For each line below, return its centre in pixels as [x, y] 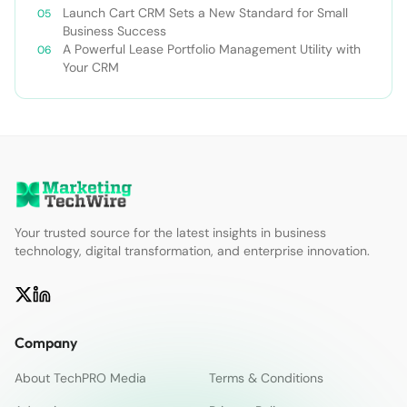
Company [46, 343]
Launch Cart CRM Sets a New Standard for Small [205, 13]
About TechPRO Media [80, 378]
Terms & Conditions [266, 378]
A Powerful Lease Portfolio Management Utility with [212, 50]
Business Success [114, 31]
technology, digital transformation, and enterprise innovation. [192, 251]
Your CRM [91, 68]
